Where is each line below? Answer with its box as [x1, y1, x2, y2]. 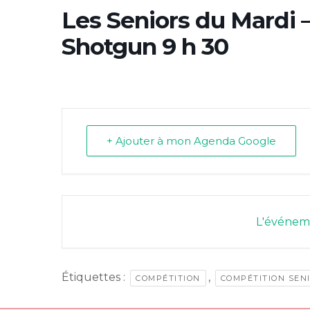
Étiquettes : [62, 271, 128, 284]
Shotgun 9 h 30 [62, 33, 228, 60]
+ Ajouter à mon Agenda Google [107, 134, 276, 147]
